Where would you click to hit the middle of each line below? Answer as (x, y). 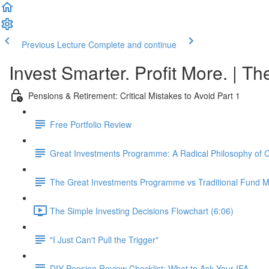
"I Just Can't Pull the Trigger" (104, 239)
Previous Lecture (54, 44)
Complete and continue (132, 44)
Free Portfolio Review (91, 124)
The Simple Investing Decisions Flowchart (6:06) (142, 210)
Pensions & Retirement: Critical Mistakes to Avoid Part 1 (134, 95)
